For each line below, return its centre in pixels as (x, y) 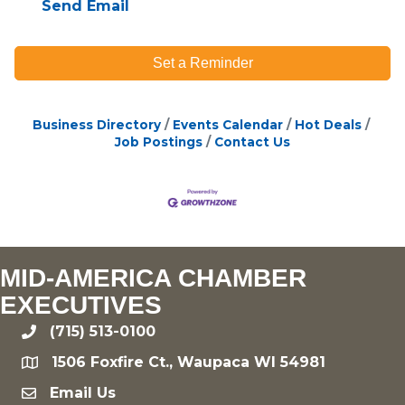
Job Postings (159, 141)
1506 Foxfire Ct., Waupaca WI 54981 (188, 363)
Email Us (83, 393)
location (52, 365)
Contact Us (252, 141)
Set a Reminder (202, 62)
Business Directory (96, 124)
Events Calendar (227, 124)
